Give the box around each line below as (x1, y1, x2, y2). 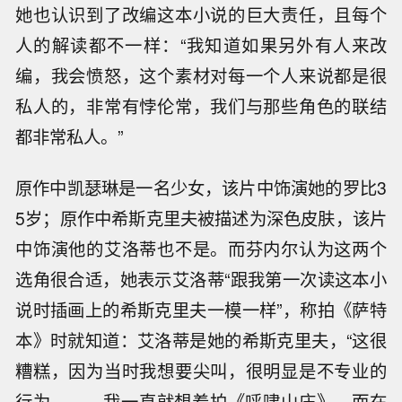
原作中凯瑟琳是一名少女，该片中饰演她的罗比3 (15, 174, 387, 200)
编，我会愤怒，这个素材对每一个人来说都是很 (15, 62, 387, 88)
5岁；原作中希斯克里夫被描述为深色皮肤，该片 (15, 205, 387, 231)
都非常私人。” (15, 123, 124, 149)
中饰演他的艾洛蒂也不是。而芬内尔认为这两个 (15, 235, 387, 261)
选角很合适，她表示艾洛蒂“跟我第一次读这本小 (15, 266, 387, 292)
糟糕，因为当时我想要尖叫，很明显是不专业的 (15, 357, 387, 383)
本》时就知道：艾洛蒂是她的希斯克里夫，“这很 (15, 327, 387, 353)
